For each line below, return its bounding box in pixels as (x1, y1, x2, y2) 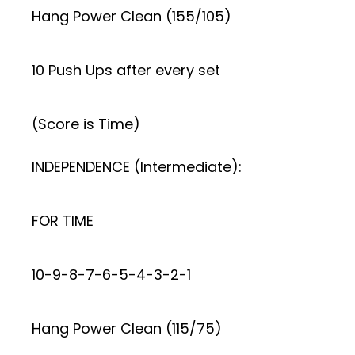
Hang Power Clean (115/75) (32, 319, 222, 338)
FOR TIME (32, 211, 94, 231)
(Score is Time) (32, 114, 140, 134)
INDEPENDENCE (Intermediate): (32, 157, 242, 177)
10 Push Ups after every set (32, 60, 220, 80)
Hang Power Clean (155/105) (32, 6, 231, 26)
